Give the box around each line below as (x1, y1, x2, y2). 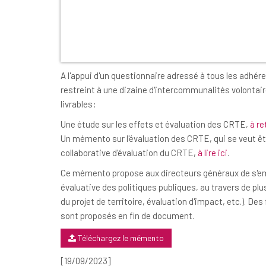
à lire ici (198, 147, 227, 158)
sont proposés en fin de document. (61, 210, 194, 221)
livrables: (61, 98, 96, 109)
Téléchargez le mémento (76, 232, 164, 243)
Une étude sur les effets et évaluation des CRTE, (61, 118, 250, 129)
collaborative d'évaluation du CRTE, (61, 147, 198, 158)
